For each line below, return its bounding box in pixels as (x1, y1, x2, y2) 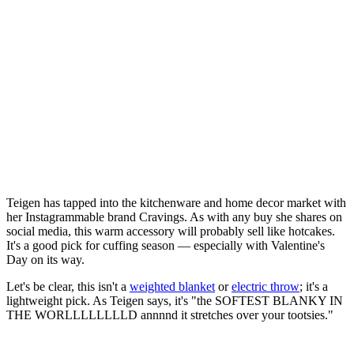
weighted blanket (130, 280, 215, 294)
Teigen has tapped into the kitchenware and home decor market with (6, 196, 346, 210)
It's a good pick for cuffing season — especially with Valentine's (6, 239, 325, 253)
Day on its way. (6, 253, 88, 267)
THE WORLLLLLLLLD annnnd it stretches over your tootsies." (6, 308, 333, 322)
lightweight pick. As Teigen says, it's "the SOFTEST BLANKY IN (6, 294, 343, 308)
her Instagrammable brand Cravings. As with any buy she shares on (6, 210, 342, 224)
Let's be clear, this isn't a (6, 280, 130, 294)
